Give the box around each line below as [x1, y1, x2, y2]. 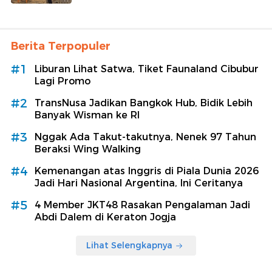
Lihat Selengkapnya [86, 240, 172, 251]
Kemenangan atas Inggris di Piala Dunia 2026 [35, 165, 259, 177]
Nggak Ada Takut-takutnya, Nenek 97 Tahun [35, 131, 256, 143]
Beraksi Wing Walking [35, 143, 141, 155]
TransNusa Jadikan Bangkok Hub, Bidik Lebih [35, 97, 253, 109]
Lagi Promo [35, 75, 90, 87]
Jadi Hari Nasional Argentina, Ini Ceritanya [35, 177, 243, 189]
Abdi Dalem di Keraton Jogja [35, 211, 176, 223]
